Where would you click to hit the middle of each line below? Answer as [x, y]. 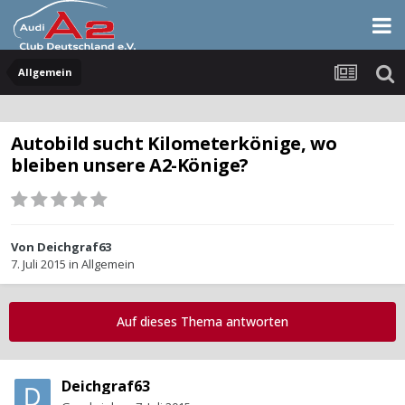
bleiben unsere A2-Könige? [130, 165]
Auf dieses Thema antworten [202, 322]
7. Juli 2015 [38, 264]
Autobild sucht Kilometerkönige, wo [174, 144]
